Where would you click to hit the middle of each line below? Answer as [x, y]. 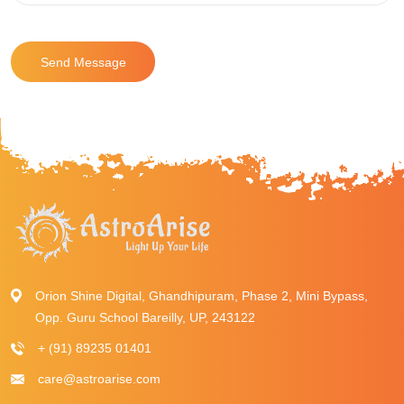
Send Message [83, 62]
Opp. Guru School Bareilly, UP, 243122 [145, 317]
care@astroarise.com [99, 379]
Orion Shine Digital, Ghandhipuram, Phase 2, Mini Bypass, [202, 296]
